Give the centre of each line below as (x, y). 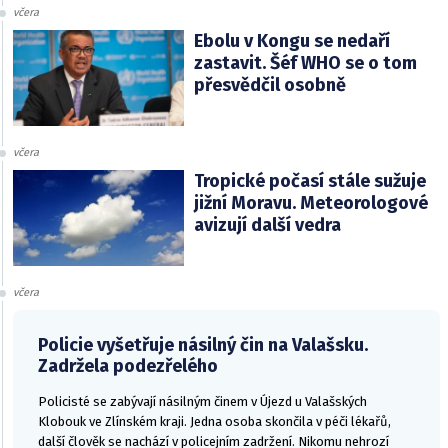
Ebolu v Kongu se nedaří (291, 40)
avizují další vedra (267, 224)
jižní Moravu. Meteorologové (310, 202)
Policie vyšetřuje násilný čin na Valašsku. (203, 344)
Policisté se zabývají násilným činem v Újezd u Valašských (202, 401)
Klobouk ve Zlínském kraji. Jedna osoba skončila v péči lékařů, (214, 421)
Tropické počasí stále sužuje (309, 180)
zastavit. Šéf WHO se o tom (305, 62)
